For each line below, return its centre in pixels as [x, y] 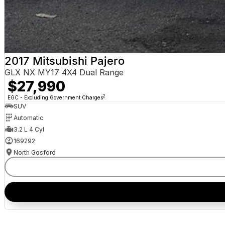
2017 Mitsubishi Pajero [64, 61]
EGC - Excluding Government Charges [55, 98]
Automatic [28, 118]
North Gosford [34, 152]
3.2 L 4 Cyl [29, 129]
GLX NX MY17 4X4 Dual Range [64, 73]
